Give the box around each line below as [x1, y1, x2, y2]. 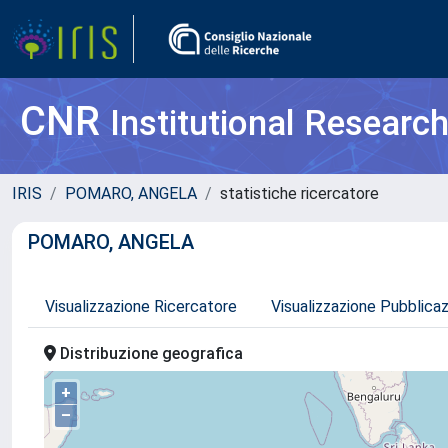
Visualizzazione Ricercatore [45, 297, 237, 316]
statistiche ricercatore [220, 184, 379, 203]
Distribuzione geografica [56, 344, 243, 363]
